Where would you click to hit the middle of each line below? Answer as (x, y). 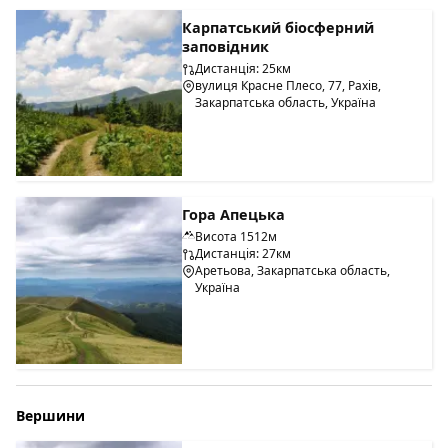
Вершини (50, 415)
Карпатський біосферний (278, 27)
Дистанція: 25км (243, 68)
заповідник (226, 46)
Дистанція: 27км (243, 254)
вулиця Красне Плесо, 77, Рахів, (288, 85)
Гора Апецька (234, 215)
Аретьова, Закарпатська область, (293, 271)
